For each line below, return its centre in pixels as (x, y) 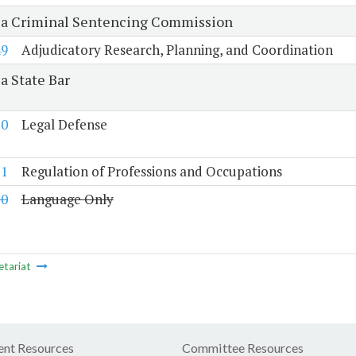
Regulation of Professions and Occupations (151, 172)
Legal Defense (64, 125)
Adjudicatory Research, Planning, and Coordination (177, 50)
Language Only (67, 199)
